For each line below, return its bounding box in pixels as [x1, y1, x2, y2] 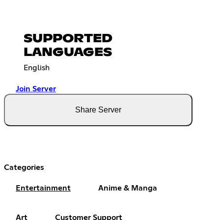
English [24, 64, 50, 72]
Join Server [16, 85, 56, 93]
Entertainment [16, 184, 71, 192]
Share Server [75, 106, 121, 114]
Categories [4, 164, 44, 172]
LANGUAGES [24, 47, 112, 59]
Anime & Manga [98, 184, 157, 192]
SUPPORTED [24, 33, 112, 45]
